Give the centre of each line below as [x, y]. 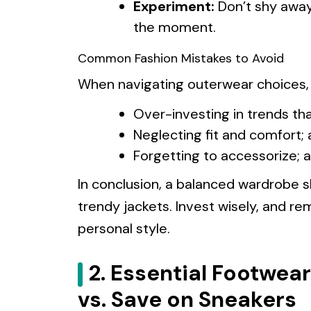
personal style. [124, 228]
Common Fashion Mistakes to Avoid [181, 58]
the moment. [175, 27]
